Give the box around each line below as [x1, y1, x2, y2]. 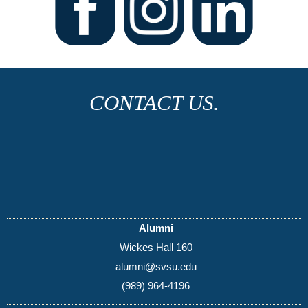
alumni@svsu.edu [115, 260, 197, 272]
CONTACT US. [89, 91, 219, 115]
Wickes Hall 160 [119, 241, 192, 253]
